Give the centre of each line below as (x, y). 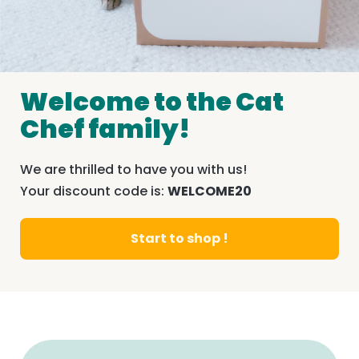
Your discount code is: (94, 192)
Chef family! (105, 129)
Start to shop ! (179, 239)
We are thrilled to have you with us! (133, 170)
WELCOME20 (210, 192)
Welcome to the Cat (152, 102)
